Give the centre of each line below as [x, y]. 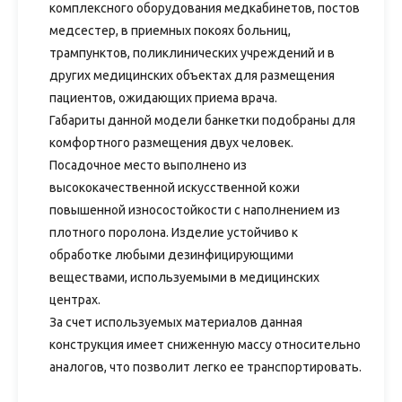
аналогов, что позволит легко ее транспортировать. [205, 367]
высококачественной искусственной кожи [175, 188]
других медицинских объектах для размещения [192, 75]
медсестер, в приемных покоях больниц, [170, 31]
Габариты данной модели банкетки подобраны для [202, 120]
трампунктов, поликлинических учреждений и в [192, 53]
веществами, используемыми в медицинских [184, 277]
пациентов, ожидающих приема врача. [165, 98]
